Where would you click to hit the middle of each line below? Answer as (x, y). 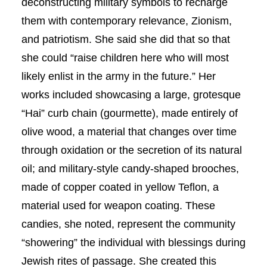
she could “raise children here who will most (125, 58)
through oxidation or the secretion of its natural (131, 150)
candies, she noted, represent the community (128, 224)
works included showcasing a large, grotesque (131, 95)
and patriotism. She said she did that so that (125, 40)
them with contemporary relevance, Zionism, (126, 21)
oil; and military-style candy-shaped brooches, (130, 169)
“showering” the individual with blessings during (133, 243)
